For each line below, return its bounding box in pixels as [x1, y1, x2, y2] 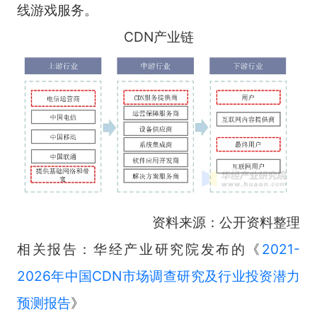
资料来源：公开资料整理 [152, 214, 301, 231]
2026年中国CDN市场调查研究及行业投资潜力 [16, 267, 301, 285]
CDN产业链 [123, 28, 194, 46]
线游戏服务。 [16, 1, 98, 19]
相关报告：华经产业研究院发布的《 [16, 241, 263, 258]
